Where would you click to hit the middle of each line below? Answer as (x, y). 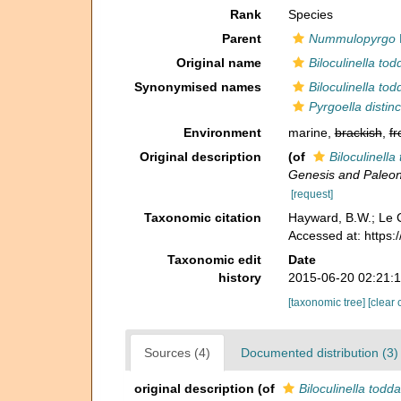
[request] (311, 194)
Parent (241, 38)
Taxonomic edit (214, 259)
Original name (218, 63)
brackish (358, 132)
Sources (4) (177, 352)
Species (310, 14)
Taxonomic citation (202, 217)
